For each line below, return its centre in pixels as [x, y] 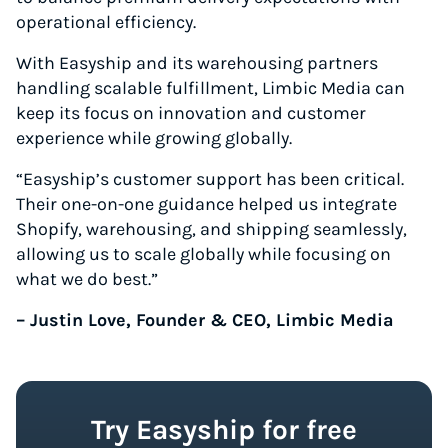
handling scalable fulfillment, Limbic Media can [210, 88]
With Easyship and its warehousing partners [197, 63]
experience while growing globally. [154, 138]
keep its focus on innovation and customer [191, 113]
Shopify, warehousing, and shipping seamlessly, [211, 229]
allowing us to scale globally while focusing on [203, 254]
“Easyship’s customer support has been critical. [210, 179]
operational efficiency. [106, 22]
